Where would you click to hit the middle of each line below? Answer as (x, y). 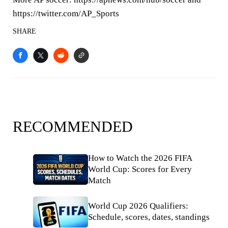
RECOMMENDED (73, 126)
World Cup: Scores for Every (140, 169)
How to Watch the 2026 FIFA (140, 158)
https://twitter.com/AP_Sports (66, 13)
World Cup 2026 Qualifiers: (138, 206)
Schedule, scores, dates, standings (149, 217)
